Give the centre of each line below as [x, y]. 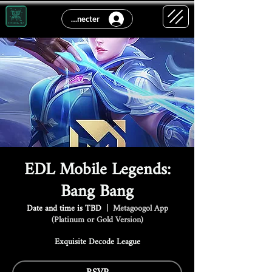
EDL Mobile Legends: [97, 170]
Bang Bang [97, 192]
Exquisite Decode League [97, 242]
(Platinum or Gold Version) [97, 220]
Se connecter [77, 19]
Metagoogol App [140, 209]
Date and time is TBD [64, 209]
